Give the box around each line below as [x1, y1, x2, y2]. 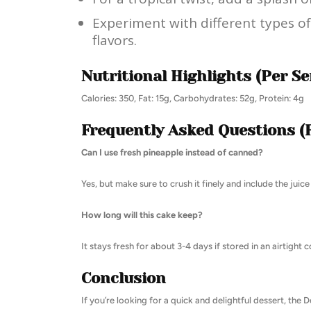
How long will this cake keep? [81, 209, 203, 220]
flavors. [92, 31, 137, 49]
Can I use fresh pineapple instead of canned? [81, 146, 263, 158]
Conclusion [81, 269, 166, 287]
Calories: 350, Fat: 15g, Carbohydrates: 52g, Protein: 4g [81, 92, 304, 103]
